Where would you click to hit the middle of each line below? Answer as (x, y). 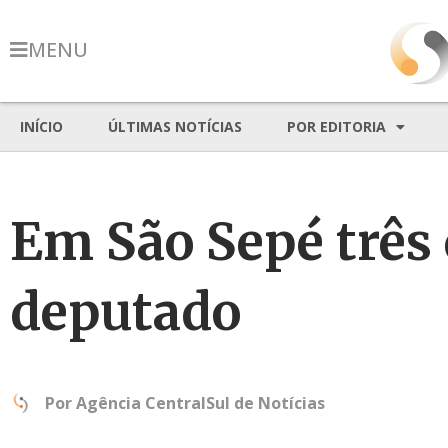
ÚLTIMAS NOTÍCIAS (175, 126)
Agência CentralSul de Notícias (200, 403)
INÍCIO (41, 126)
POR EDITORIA (336, 126)
